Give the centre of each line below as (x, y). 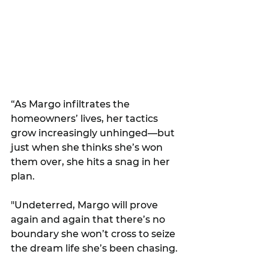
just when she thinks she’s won (88, 148)
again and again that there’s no (89, 220)
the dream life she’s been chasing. (94, 249)
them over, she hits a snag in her (92, 162)
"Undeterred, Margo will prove (86, 205)
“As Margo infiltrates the (71, 104)
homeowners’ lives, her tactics (86, 119)
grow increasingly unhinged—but (94, 133)
